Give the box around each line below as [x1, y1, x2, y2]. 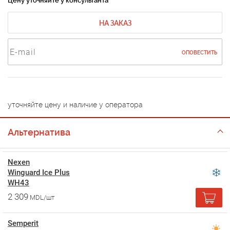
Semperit [8, 219, 39, 228]
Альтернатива [8, 127, 70, 138]
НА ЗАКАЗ [99, 19, 131, 27]
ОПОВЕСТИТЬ [182, 50, 217, 55]
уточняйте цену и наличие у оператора [8, 101, 143, 109]
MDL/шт [30, 194, 54, 201]
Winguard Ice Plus [8, 168, 70, 177]
